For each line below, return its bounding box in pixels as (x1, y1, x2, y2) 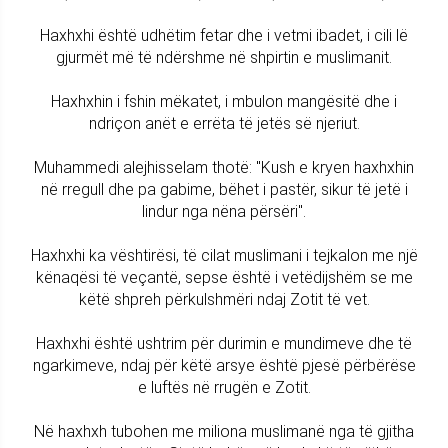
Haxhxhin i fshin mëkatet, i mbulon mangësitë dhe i (51, 91, 397, 111)
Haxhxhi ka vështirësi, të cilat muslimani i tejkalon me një (30, 245, 418, 265)
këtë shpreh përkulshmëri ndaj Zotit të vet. (78, 289, 370, 309)
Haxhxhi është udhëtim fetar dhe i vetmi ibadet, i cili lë (40, 25, 408, 45)
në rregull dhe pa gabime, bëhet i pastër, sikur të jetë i (40, 179, 408, 199)
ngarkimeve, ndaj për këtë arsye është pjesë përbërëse (32, 355, 416, 375)
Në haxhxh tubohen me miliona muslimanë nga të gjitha (34, 421, 414, 441)
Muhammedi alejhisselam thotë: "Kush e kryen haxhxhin (34, 157, 414, 177)
